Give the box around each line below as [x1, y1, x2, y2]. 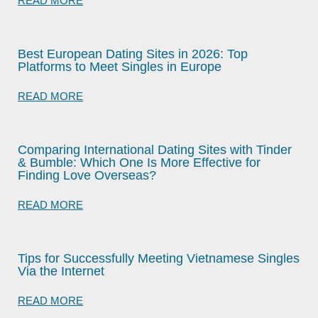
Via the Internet [18, 264, 104, 278]
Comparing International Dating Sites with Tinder [18, 143, 292, 157]
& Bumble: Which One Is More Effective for [18, 155, 261, 170]
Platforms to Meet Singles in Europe [18, 60, 221, 74]
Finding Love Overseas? [18, 168, 156, 182]
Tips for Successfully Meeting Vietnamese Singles [18, 251, 300, 265]
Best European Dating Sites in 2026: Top [18, 47, 248, 61]
